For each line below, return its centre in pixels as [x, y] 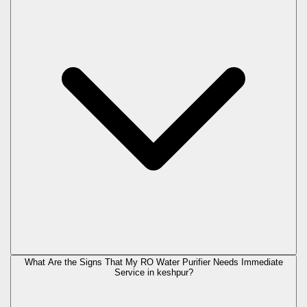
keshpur [172, 273]
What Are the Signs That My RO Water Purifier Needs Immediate [153, 262]
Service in [135, 273]
